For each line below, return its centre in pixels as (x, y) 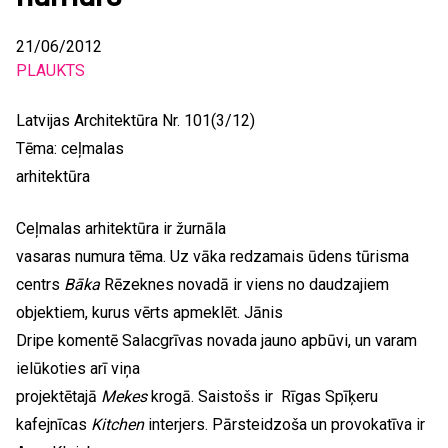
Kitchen (117, 424)
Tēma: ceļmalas (70, 148)
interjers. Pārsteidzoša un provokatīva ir (284, 424)
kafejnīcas (53, 424)
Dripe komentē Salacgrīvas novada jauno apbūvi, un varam (216, 340)
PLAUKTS (50, 70)
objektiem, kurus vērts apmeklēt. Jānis (149, 312)
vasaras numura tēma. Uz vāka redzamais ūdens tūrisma (212, 256)
